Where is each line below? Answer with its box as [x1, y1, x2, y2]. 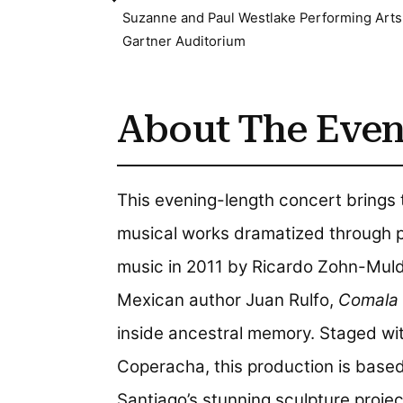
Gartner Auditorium [122, 33, 246, 50]
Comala [338, 290, 399, 311]
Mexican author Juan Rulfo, [117, 290, 339, 311]
